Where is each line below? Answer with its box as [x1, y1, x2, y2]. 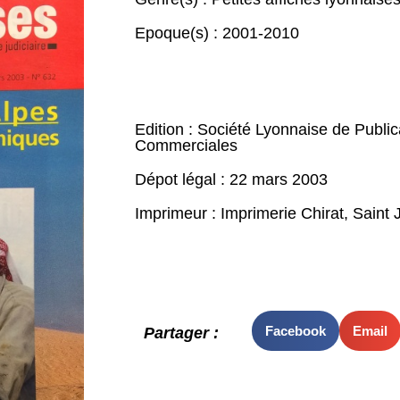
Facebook [264, 322, 326, 338]
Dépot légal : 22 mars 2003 [134, 171, 328, 188]
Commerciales [134, 137, 237, 154]
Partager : [143, 324, 219, 343]
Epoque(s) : [134, 24, 222, 42]
